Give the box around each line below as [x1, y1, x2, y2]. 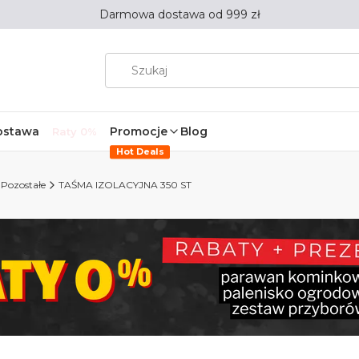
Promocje [110, 124, 168, 139]
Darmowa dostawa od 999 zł [99, 7, 260, 22]
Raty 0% [52, 125, 98, 138]
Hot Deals [115, 146, 164, 158]
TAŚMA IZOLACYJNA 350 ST [58, 179, 192, 191]
